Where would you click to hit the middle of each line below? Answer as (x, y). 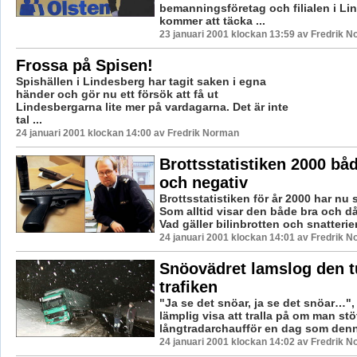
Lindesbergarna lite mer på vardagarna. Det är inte (152, 107)
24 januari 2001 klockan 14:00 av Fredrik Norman (127, 133)
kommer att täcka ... (212, 21)
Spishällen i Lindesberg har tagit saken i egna (141, 82)
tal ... (29, 120)
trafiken (188, 287)
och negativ (203, 183)
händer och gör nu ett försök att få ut (117, 94)
